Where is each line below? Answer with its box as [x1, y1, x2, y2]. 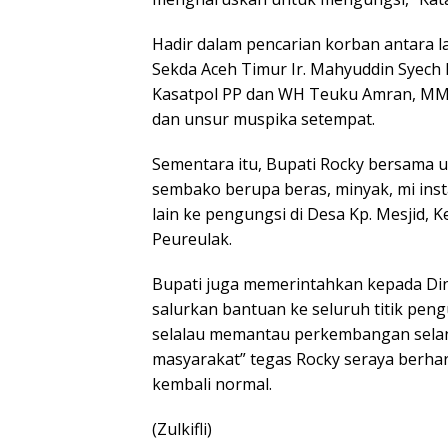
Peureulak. [152, 227, 232, 250]
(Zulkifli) [152, 417, 212, 440]
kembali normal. [152, 372, 272, 395]
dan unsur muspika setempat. [152, 107, 375, 130]
